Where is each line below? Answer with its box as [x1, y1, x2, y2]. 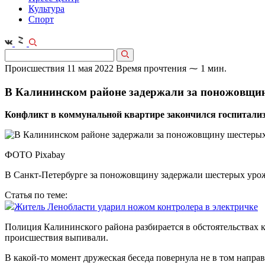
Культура [28, 4, 64, 14]
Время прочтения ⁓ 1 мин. [116, 63, 227, 73]
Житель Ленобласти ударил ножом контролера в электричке [14, 202, 258, 212]
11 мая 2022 [67, 63, 114, 73]
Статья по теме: [5, 190, 67, 201]
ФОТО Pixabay [5, 150, 65, 160]
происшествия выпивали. [5, 232, 108, 243]
